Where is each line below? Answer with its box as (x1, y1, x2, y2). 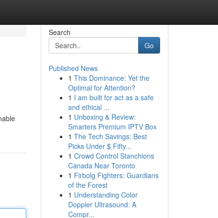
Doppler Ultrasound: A (68, 200, 136, 209)
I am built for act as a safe (73, 92, 154, 102)
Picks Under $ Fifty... (68, 141, 131, 151)
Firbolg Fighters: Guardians (73, 170, 159, 180)
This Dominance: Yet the (73, 73, 149, 83)
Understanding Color (73, 190, 138, 200)
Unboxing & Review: (73, 112, 136, 122)
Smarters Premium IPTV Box (68, 122, 157, 131)
